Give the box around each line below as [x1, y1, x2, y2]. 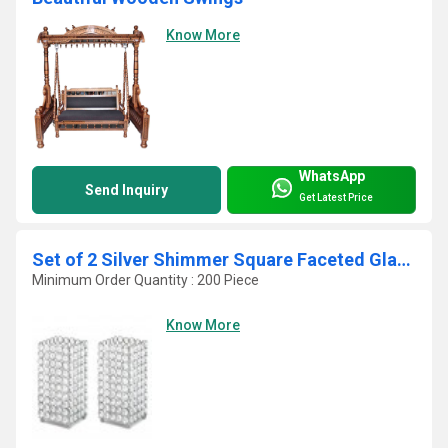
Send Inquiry [85, 181, 168, 198]
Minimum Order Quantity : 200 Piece [32, 271, 259, 288]
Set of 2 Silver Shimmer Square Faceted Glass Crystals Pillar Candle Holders [397, 248, 411, 270]
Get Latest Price [299, 192, 373, 204]
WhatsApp [299, 168, 365, 185]
